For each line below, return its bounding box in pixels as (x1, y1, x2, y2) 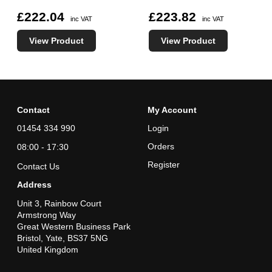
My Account (147, 104, 197, 115)
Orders (147, 141, 174, 151)
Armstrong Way (17, 209, 76, 220)
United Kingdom (17, 244, 78, 254)
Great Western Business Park (17, 221, 131, 231)
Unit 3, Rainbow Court (17, 198, 101, 208)
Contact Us (17, 161, 59, 171)
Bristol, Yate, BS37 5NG (17, 233, 108, 243)
